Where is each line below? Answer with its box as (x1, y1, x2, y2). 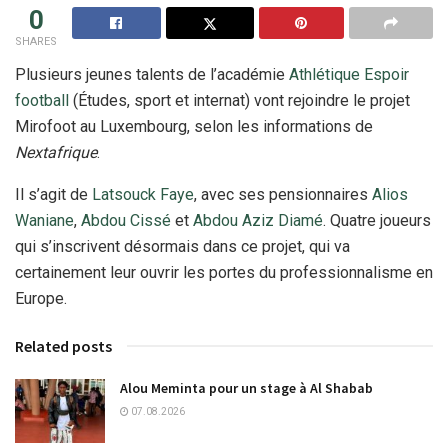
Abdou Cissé (81, 210, 171, 230)
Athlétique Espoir (289, 64, 409, 84)
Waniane (15, 210, 74, 230)
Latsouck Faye (92, 184, 194, 204)
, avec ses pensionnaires (194, 184, 372, 204)
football (15, 90, 69, 110)
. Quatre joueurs (323, 210, 431, 230)
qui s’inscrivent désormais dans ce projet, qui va (15, 236, 350, 256)
